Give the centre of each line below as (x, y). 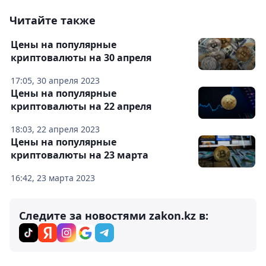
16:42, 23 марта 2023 (53, 178)
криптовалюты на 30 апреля (81, 58)
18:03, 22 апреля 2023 (55, 129)
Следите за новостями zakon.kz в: (114, 216)
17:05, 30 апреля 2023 (55, 80)
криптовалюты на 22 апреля (81, 106)
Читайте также (53, 20)
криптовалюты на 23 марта (80, 155)
